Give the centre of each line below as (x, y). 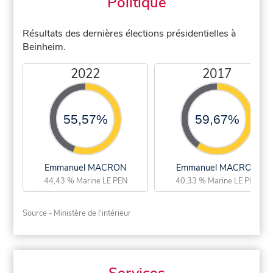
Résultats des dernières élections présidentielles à (129, 33)
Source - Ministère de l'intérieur (77, 213)
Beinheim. (44, 47)
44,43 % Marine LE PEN (85, 181)
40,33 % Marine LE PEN (217, 181)
